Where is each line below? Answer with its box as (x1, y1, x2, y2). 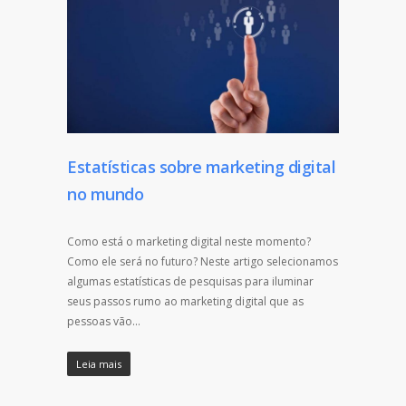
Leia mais (76, 356, 121, 371)
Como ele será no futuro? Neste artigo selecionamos (67, 253, 338, 269)
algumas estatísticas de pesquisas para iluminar (67, 273, 314, 289)
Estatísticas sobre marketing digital (67, 155, 335, 178)
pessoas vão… (67, 313, 140, 329)
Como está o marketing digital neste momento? (67, 233, 311, 249)
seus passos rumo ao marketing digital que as (67, 293, 304, 309)
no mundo (67, 182, 143, 205)
